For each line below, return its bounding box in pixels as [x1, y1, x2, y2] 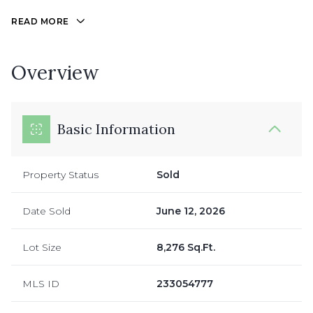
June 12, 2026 [156, 204, 225, 217]
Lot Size [22, 240, 61, 254]
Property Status [22, 168, 99, 181]
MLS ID [22, 277, 59, 290]
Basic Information [57, 119, 175, 138]
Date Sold [22, 204, 71, 217]
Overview [11, 59, 99, 85]
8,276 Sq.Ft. [156, 240, 215, 254]
